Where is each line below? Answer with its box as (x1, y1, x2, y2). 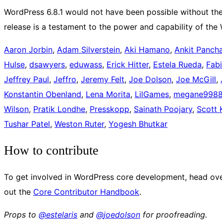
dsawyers (29, 59, 65, 70)
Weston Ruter (55, 119, 104, 129)
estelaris (46, 209, 77, 220)
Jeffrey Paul (4, 74, 49, 85)
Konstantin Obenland (4, 89, 81, 100)
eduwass (69, 59, 102, 70)
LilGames (135, 89, 169, 100)
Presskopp (90, 104, 129, 114)
